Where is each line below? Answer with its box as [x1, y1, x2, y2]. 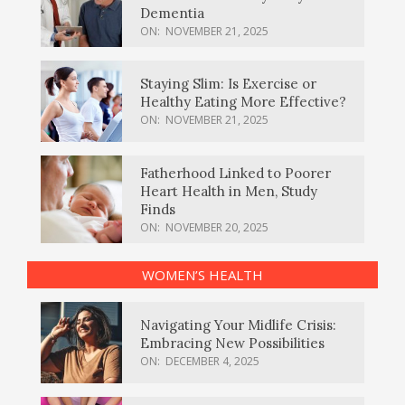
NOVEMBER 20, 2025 [165, 219, 268, 235]
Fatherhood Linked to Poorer [140, 164, 331, 182]
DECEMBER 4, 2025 [165, 353, 259, 370]
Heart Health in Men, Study [140, 182, 317, 200]
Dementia [140, 4, 204, 22]
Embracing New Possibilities [140, 334, 325, 353]
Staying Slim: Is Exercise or [140, 75, 316, 93]
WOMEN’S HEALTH [142, 265, 263, 284]
